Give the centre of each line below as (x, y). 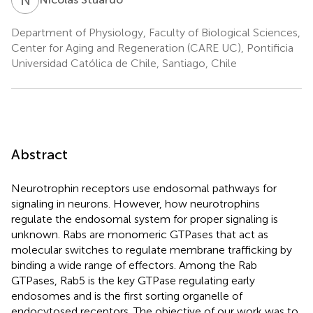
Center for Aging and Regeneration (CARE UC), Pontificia (152, 48)
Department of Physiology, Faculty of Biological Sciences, (156, 32)
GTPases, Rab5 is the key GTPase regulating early (133, 280)
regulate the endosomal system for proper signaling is (145, 219)
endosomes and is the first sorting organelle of (127, 296)
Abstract (39, 154)
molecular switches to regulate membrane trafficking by (152, 249)
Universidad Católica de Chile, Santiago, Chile (124, 63)
